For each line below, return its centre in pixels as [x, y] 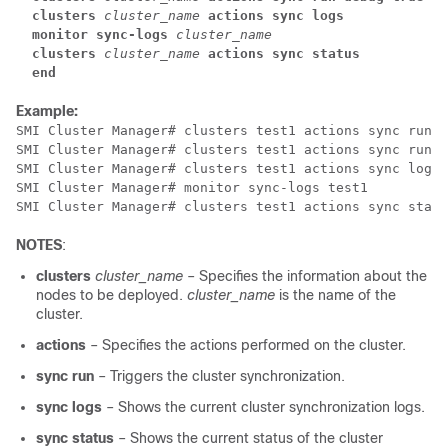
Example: [47, 111]
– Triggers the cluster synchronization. [221, 376]
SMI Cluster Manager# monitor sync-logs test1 [192, 188]
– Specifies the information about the [307, 276]
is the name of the [337, 295]
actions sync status [284, 54]
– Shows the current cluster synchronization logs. [265, 407]
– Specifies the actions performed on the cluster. [248, 345]
